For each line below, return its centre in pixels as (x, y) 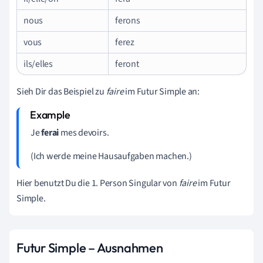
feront (127, 64)
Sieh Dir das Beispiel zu (61, 91)
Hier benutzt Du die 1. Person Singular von (98, 183)
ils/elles (38, 64)
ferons (128, 20)
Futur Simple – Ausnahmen (90, 247)
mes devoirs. (84, 132)
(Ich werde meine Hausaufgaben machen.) (111, 156)
